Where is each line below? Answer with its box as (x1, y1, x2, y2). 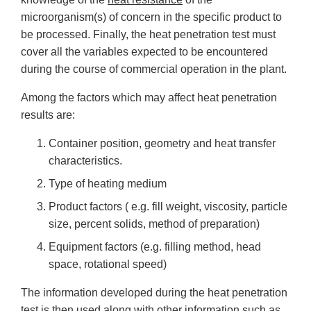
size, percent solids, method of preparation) (49, 218, 260, 230)
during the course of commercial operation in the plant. (21, 63, 287, 76)
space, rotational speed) (49, 258, 167, 271)
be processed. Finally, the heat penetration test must (21, 28, 276, 41)
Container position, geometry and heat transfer (49, 137, 276, 150)
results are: (21, 109, 75, 121)
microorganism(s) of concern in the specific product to (21, 11, 282, 24)
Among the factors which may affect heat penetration (21, 92, 277, 104)
